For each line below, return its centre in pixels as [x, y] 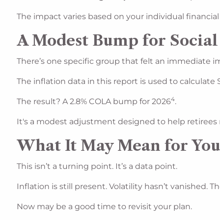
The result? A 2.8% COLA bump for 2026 [94, 102]
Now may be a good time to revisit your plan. [105, 207]
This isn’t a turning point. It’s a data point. [97, 166]
